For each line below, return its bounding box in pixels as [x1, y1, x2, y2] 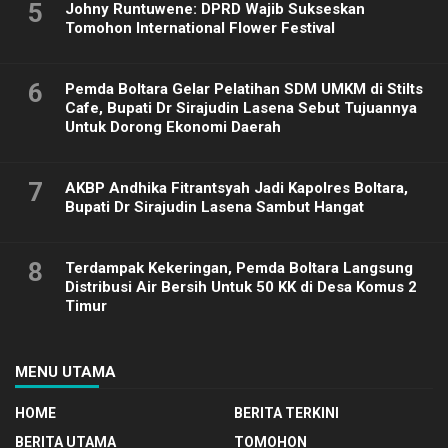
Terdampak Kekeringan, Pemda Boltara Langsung [65, 259, 413, 278]
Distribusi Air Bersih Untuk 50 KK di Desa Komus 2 [65, 278, 417, 297]
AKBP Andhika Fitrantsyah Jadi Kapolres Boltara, [65, 179, 408, 198]
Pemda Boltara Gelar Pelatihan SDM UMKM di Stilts [65, 80, 423, 99]
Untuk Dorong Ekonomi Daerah [65, 118, 281, 137]
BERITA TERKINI [234, 405, 339, 422]
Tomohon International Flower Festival [65, 19, 335, 38]
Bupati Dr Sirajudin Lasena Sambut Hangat [65, 198, 364, 217]
